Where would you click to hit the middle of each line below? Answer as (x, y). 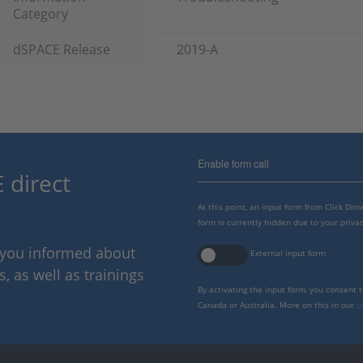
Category (41, 14)
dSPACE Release (62, 49)
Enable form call (233, 164)
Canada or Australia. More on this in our (277, 305)
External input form (288, 253)
